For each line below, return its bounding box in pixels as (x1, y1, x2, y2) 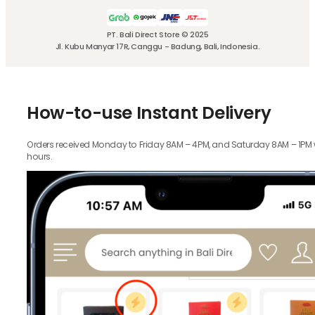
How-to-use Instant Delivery (27, 101, 271, 126)
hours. (27, 150, 53, 162)
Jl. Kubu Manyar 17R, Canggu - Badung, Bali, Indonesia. (55, 41, 260, 53)
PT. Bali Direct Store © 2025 (106, 29, 209, 41)
